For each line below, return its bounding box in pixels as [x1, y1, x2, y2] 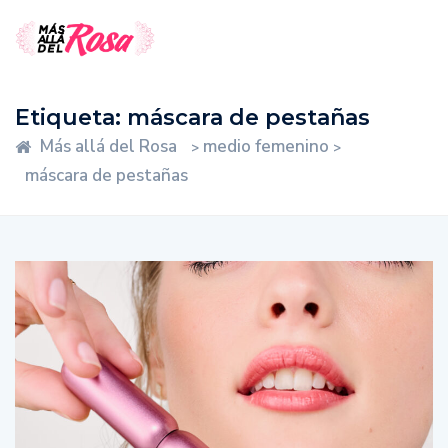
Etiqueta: [15, 103, 127, 131]
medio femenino [203, 134, 329, 158]
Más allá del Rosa [40, 134, 177, 158]
